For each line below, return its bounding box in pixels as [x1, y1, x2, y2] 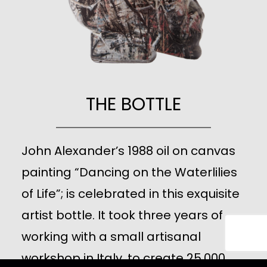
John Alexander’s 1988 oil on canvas [21, 142, 235, 160]
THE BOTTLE [86, 92, 181, 117]
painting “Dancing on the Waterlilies [21, 164, 237, 181]
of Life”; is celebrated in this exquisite [21, 185, 240, 203]
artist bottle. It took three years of [21, 207, 223, 224]
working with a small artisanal [21, 228, 201, 246]
